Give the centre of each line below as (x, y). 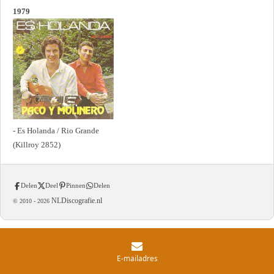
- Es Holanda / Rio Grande (56, 131)
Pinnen (76, 186)
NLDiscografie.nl (76, 201)
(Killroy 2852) (37, 145)
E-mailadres (137, 258)
